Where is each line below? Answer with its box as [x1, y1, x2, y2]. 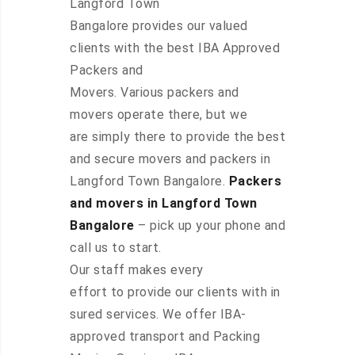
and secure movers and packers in [70, 151, 270, 167]
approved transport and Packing [70, 329, 260, 345]
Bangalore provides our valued [70, 18, 248, 34]
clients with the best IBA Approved [70, 40, 280, 56]
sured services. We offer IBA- [70, 307, 246, 323]
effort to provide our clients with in [70, 284, 281, 300]
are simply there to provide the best [70, 129, 285, 145]
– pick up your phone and [134, 218, 285, 234]
